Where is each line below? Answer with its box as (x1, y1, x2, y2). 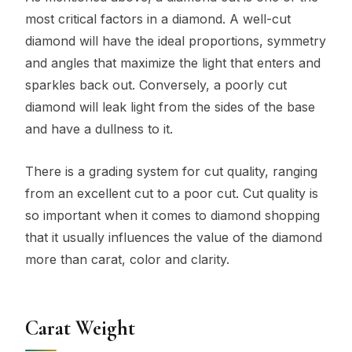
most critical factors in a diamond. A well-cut (25, 11, 291, 27)
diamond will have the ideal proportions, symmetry (25, 33, 326, 49)
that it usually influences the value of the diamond (25, 229, 322, 245)
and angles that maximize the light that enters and (25, 55, 321, 71)
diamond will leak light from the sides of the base (25, 99, 315, 115)
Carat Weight (25, 315, 135, 341)
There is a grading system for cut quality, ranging (25, 163, 317, 179)
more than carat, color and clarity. (25, 251, 229, 267)
